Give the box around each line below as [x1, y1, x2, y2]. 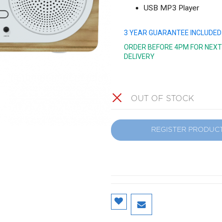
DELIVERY [123, 53, 155, 60]
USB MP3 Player [143, 3, 199, 12]
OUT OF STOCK [131, 95, 194, 103]
